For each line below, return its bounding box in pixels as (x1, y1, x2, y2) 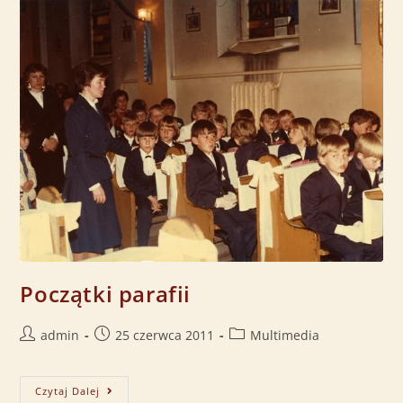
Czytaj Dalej (35, 383, 101, 398)
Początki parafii (20, 278, 192, 309)
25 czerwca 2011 (115, 326, 215, 344)
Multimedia (250, 326, 320, 344)
